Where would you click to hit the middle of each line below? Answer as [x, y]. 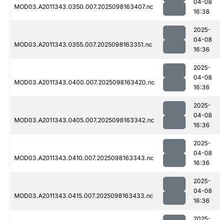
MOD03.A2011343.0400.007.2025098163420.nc [84, 82]
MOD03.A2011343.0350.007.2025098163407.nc [84, 7]
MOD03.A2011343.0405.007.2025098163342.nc [84, 120]
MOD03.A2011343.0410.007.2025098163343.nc [84, 158]
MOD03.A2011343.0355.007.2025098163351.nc [83, 45]
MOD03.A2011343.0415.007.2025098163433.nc [84, 196]
